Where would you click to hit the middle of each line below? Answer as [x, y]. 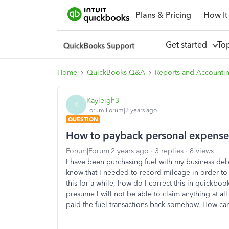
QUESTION [83, 119]
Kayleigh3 [103, 100]
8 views [202, 151]
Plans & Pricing [163, 15]
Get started [188, 44]
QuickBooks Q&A [116, 72]
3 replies [169, 151]
